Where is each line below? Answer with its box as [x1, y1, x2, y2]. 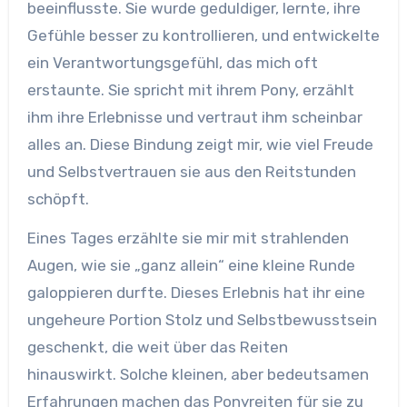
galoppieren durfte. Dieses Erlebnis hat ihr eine [26, 283, 365, 302]
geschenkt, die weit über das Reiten [26, 338, 288, 356]
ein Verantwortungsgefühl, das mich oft [26, 54, 318, 72]
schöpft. [26, 190, 89, 208]
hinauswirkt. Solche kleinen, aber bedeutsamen [26, 365, 369, 383]
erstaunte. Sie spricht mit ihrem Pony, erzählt [26, 81, 354, 99]
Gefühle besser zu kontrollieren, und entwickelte [26, 26, 380, 45]
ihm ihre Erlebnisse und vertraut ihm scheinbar [26, 108, 362, 126]
